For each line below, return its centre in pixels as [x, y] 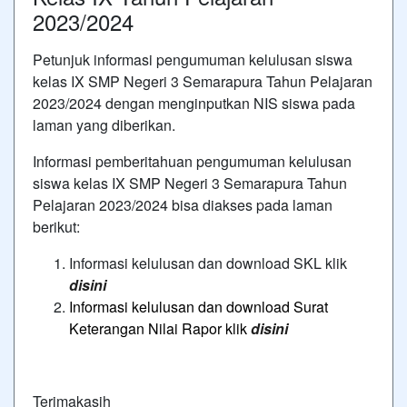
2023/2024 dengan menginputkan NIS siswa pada [194, 103]
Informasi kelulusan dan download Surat [199, 306]
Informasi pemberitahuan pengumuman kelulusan [192, 161]
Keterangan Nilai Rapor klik [160, 328]
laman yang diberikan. [104, 124]
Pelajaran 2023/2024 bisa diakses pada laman [183, 204]
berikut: [56, 226]
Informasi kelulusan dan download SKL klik [208, 263]
